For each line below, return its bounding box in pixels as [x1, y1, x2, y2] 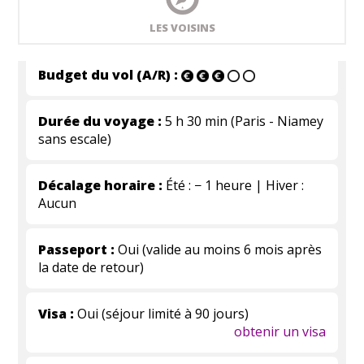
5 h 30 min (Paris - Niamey [162, 112, 324, 130]
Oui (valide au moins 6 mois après [115, 240, 323, 258]
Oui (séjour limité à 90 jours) [74, 305, 249, 323]
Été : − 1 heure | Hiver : [162, 176, 305, 194]
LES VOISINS [149, 20, 215, 35]
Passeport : [38, 240, 115, 258]
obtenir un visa [233, 323, 326, 340]
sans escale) [38, 130, 112, 148]
